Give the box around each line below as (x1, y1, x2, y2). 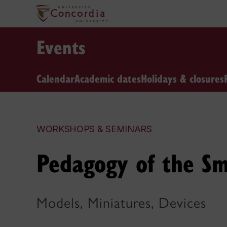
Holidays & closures (141, 70, 224, 86)
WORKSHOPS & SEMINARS (36, 124, 152, 134)
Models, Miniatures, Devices (36, 194, 206, 211)
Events (36, 33, 86, 60)
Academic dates (74, 70, 141, 86)
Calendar (36, 70, 74, 86)
